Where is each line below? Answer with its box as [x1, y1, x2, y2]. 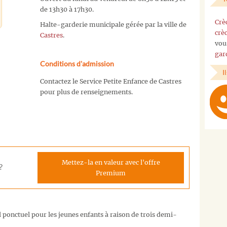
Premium [96, 169, 126, 177]
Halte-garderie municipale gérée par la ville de [40, 21, 186, 29]
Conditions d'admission [40, 59, 114, 68]
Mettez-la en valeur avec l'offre [61, 158, 160, 166]
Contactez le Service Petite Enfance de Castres [40, 78, 181, 86]
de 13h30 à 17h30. [40, 5, 94, 13]
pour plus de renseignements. [40, 88, 133, 96]
